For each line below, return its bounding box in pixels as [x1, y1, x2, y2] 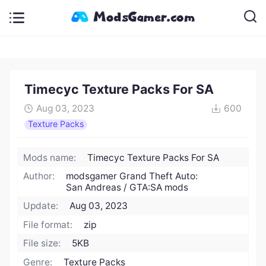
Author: [23, 170, 55, 182]
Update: [23, 200, 59, 212]
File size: [23, 237, 61, 249]
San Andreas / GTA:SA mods [66, 182, 189, 194]
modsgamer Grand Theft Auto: [66, 170, 198, 182]
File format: [23, 218, 73, 230]
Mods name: [23, 151, 77, 163]
